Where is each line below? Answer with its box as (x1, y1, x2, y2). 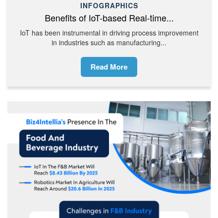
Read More (91, 61, 127, 72)
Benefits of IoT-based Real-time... (44, 11, 174, 24)
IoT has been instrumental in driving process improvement (19, 27, 199, 37)
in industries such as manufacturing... (52, 37, 166, 47)
